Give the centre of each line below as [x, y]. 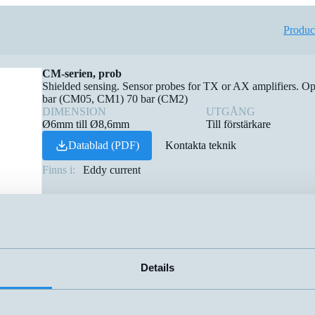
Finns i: [59, 169]
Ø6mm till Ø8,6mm [86, 124]
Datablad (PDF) [103, 146]
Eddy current [112, 169]
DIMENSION [74, 111]
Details [157, 267]
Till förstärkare [239, 124]
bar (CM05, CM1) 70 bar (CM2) [115, 99]
